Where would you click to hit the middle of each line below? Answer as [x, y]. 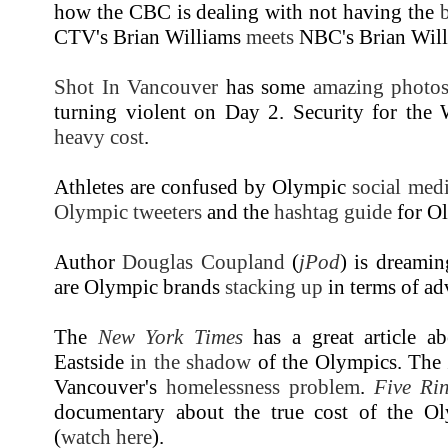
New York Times [170, 336]
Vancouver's [110, 386]
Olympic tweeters [128, 211]
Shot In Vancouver [136, 86]
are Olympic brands [139, 286]
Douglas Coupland [203, 261]
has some [265, 86]
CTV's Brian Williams [150, 36]
